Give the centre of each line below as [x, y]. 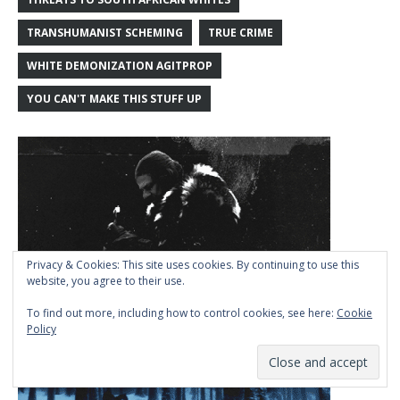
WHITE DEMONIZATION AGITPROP [120, 66]
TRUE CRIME [241, 33]
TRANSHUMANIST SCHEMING [105, 33]
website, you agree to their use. [106, 281]
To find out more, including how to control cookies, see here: [182, 313]
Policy [42, 329]
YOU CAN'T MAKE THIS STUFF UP [114, 99]
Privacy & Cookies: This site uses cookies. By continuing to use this [193, 265]
